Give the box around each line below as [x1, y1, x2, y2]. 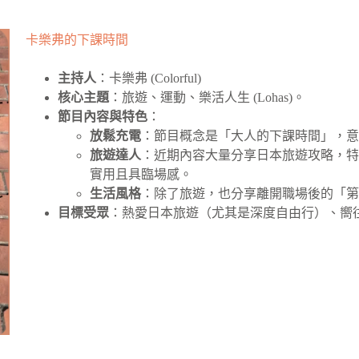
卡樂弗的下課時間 [26, 33, 129, 46]
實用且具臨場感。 [90, 167, 193, 181]
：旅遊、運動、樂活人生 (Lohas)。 [109, 91, 306, 104]
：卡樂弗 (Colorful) [96, 71, 202, 85]
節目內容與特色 [58, 110, 148, 123]
